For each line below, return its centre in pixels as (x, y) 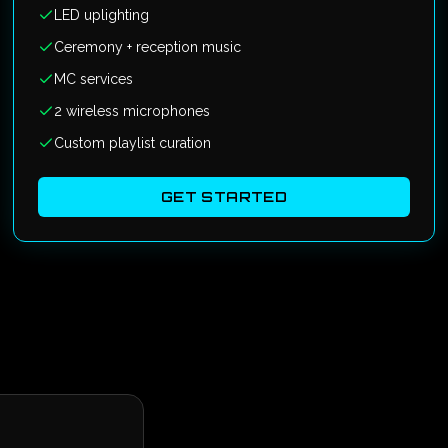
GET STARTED (224, 196)
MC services (94, 79)
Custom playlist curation (133, 143)
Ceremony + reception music (148, 47)
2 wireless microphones (132, 111)
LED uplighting (102, 15)
